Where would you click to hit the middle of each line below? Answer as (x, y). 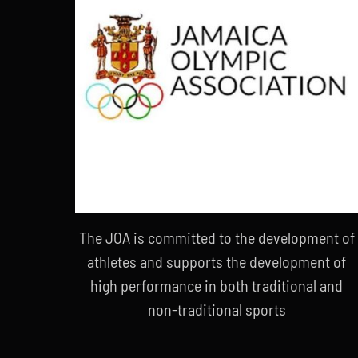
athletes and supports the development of (217, 261)
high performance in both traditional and (217, 285)
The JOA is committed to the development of (217, 237)
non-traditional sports (217, 309)
